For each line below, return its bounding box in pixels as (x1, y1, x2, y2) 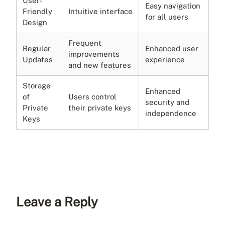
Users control (68, 92, 117, 101)
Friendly (23, 7, 52, 16)
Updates (23, 55, 53, 64)
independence (145, 108, 196, 118)
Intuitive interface (68, 7, 133, 16)
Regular (23, 44, 51, 53)
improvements (68, 49, 120, 58)
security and (145, 97, 189, 106)
